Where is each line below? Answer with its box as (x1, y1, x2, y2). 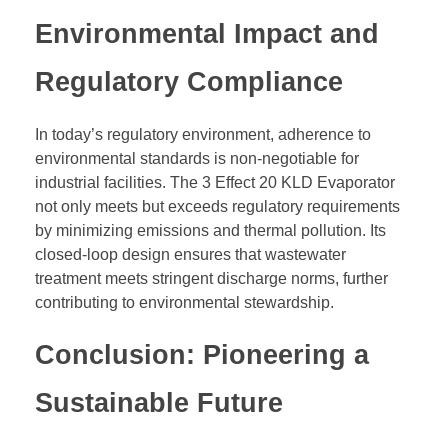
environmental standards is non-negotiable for (35, 149, 359, 167)
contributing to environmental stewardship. (35, 293, 334, 311)
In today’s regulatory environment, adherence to (35, 125, 371, 143)
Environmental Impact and (35, 19, 379, 50)
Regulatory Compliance (35, 67, 343, 98)
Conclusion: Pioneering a (35, 339, 369, 370)
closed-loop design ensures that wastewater (35, 245, 346, 263)
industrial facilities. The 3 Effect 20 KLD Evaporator (35, 173, 395, 191)
